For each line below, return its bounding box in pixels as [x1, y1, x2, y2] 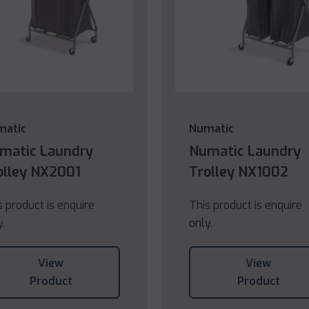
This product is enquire [189, 198, 302, 213]
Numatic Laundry [189, 142, 301, 161]
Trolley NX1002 [189, 163, 288, 182]
